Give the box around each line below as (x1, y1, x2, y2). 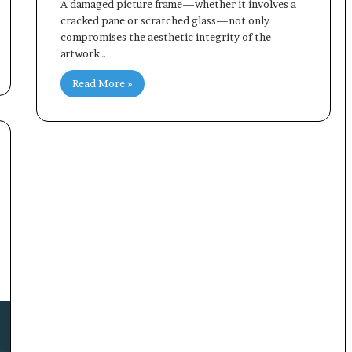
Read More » (71, 76, 133, 90)
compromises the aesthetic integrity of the (60, 30, 271, 43)
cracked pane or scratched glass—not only (60, 13, 269, 27)
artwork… (60, 46, 106, 60)
